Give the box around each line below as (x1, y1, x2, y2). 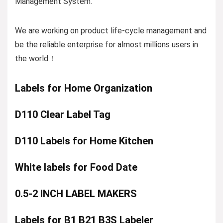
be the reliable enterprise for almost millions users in (15, 39, 198, 49)
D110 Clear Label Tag (15, 108, 111, 120)
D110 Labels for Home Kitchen (15, 134, 153, 147)
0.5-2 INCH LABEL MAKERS (15, 187, 137, 200)
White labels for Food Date (15, 161, 137, 173)
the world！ (15, 53, 56, 63)
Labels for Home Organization (15, 82, 152, 94)
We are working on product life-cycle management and (15, 25, 207, 35)
